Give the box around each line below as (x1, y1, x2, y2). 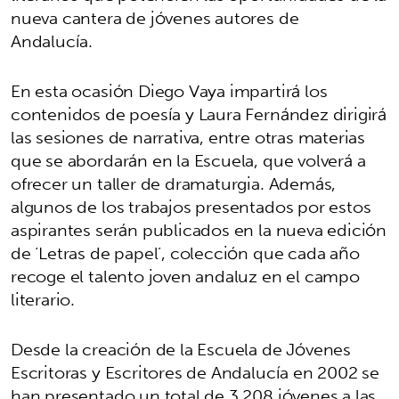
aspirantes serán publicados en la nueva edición (11, 215, 387, 246)
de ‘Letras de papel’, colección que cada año (11, 238, 360, 269)
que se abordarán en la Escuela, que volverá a (11, 145, 366, 176)
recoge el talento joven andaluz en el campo (11, 261, 360, 292)
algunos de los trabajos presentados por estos (11, 191, 371, 223)
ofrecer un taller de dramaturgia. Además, (11, 168, 337, 199)
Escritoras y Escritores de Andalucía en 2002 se (11, 357, 380, 388)
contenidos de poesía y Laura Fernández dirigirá (11, 99, 387, 130)
